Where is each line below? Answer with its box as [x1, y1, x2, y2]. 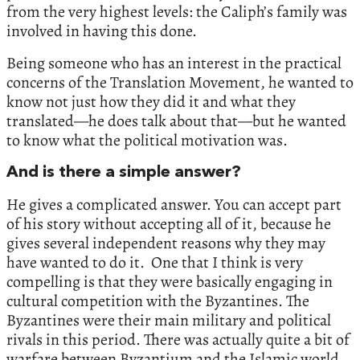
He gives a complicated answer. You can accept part [6, 194, 342, 216]
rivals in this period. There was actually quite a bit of [6, 329, 350, 351]
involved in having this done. [6, 20, 197, 43]
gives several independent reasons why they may [6, 232, 325, 255]
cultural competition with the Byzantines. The [6, 290, 309, 313]
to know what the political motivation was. [6, 129, 288, 152]
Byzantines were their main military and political [6, 309, 331, 332]
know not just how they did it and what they [6, 91, 296, 113]
